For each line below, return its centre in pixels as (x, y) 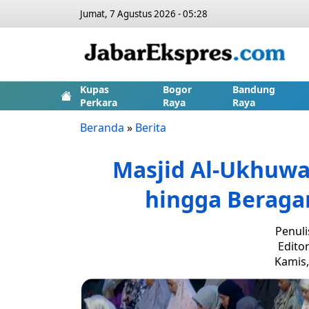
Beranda (102, 128)
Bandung (253, 89)
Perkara (99, 102)
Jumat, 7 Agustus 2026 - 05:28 (144, 14)
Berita (151, 128)
